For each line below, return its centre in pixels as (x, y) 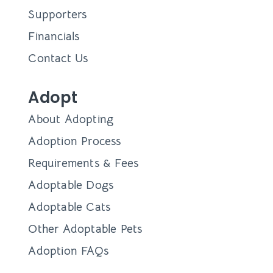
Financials (54, 37)
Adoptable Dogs (71, 185)
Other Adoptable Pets (85, 229)
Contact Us (58, 58)
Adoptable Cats (69, 207)
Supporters (58, 15)
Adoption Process (75, 141)
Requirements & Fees (83, 163)
